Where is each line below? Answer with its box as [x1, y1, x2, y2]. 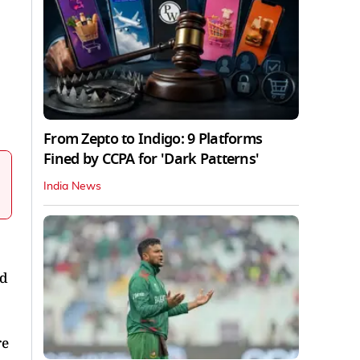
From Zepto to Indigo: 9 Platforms [43, 128, 263, 149]
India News [43, 180, 101, 192]
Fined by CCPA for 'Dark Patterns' [43, 148, 260, 170]
